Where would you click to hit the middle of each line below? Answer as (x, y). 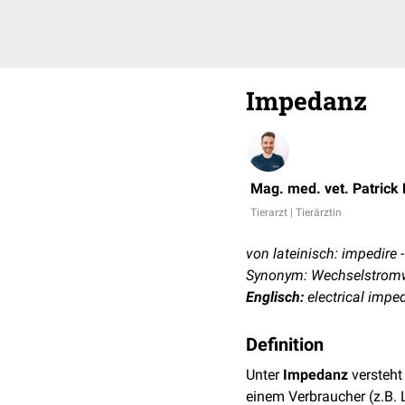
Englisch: (275, 297)
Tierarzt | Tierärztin (296, 212)
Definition (285, 344)
